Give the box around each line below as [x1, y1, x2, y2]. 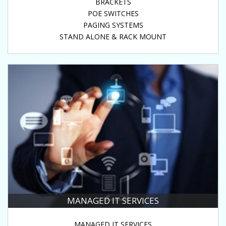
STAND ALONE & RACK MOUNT [60, 31, 166, 41]
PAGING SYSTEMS [83, 20, 143, 30]
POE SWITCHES [87, 8, 139, 18]
